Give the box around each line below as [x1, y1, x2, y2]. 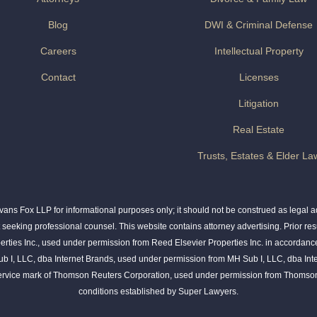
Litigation [238, 98, 279, 110]
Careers [40, 45, 76, 57]
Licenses [238, 71, 279, 83]
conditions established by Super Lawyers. [79, 286, 238, 296]
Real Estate [233, 124, 285, 136]
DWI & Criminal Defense [204, 19, 313, 31]
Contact [40, 71, 76, 83]
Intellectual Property [214, 45, 304, 57]
